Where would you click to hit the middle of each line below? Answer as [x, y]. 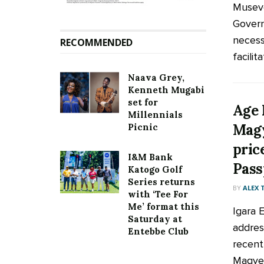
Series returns [161, 182]
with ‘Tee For [158, 194]
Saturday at [155, 219]
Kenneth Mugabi [166, 90]
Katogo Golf [155, 170]
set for [143, 103]
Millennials [155, 115]
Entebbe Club [158, 232]
